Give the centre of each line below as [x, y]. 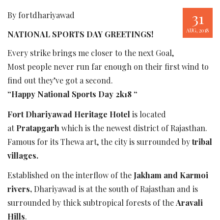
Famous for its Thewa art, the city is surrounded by [100, 141]
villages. [23, 155]
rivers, [20, 189]
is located [148, 114]
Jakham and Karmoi [171, 175]
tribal [202, 141]
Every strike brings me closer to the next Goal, [91, 53]
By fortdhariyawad [41, 15]
